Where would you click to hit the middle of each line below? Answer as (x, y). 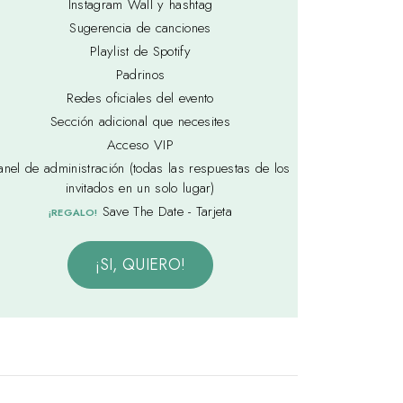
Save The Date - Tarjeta (165, 212)
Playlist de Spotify (140, 52)
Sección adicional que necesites (140, 122)
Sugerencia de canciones (140, 28)
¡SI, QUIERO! (140, 265)
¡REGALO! (73, 213)
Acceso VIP (140, 145)
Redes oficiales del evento (140, 99)
